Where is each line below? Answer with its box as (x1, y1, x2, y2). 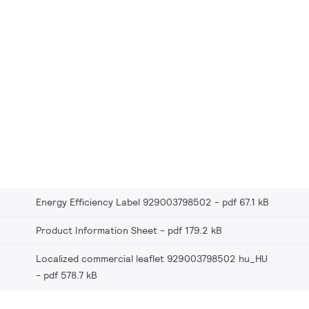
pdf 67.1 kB (222, 195, 269, 208)
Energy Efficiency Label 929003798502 (36, 195, 212, 208)
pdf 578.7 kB (43, 268, 97, 281)
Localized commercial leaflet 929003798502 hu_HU (36, 252, 268, 265)
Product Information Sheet (36, 223, 157, 237)
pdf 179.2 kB (168, 223, 222, 237)
